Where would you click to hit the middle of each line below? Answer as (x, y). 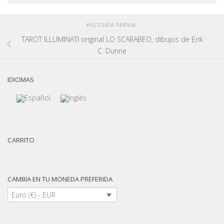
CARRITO (21, 140)
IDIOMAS (21, 80)
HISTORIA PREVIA (112, 25)
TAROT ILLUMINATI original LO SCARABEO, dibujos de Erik (112, 39)
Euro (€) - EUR (34, 195)
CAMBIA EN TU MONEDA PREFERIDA (60, 179)
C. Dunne (112, 50)
